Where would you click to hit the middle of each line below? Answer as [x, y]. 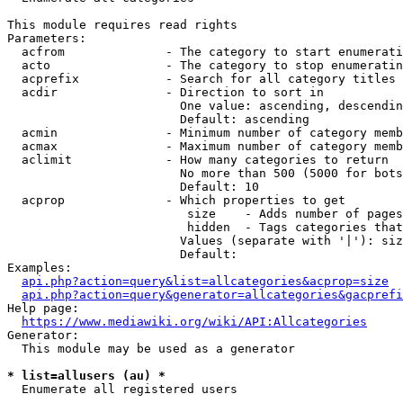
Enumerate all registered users [122, 389]
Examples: [40, 268]
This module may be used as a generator [151, 349]
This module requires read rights [122, 25]
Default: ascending [158, 119]
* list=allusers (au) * [86, 376]
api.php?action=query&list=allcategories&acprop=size [205, 281]
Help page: [43, 308]
